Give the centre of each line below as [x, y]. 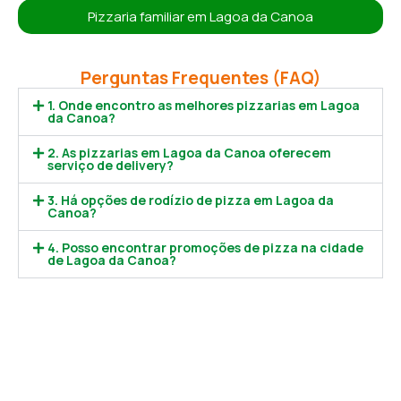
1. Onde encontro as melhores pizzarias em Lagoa [203, 106]
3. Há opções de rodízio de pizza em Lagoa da [190, 200]
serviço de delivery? [110, 166]
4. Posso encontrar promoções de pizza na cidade [205, 248]
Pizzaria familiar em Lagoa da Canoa [200, 17]
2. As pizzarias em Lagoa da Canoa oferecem [189, 153]
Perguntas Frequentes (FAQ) [200, 78]
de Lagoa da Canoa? [111, 260]
